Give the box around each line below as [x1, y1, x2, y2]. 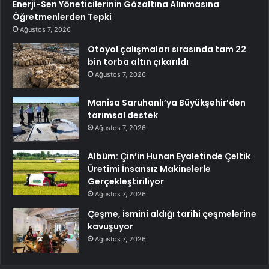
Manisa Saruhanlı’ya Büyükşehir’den [88, 97, 246, 109]
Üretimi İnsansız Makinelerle [88, 163, 211, 175]
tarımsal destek [88, 109, 158, 122]
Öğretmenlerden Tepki [13, 11, 112, 23]
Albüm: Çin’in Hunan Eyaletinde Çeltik [88, 150, 250, 163]
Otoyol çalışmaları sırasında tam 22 [88, 43, 246, 56]
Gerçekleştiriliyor [88, 175, 164, 188]
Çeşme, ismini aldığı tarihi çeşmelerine [88, 208, 256, 220]
